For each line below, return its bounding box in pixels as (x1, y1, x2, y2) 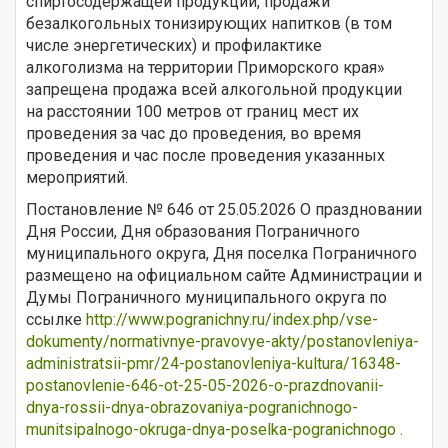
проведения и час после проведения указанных (26, 146, 385, 166)
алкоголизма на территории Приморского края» (26, 58, 385, 78)
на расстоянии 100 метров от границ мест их (26, 102, 359, 122)
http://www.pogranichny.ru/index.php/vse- (86, 310, 378, 330)
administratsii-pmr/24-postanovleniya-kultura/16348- (26, 354, 401, 374)
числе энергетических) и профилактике (26, 36, 322, 56)
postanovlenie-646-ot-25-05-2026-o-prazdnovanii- (26, 376, 384, 396)
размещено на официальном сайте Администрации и (26, 266, 422, 286)
